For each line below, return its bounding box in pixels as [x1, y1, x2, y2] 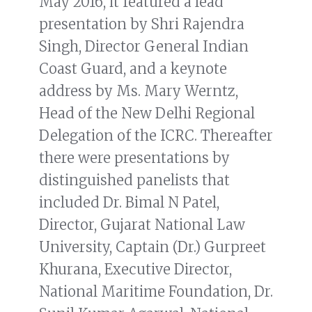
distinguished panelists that [39, 171, 230, 189]
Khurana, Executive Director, [39, 260, 232, 279]
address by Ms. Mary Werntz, [39, 82, 238, 100]
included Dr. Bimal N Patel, [39, 194, 219, 212]
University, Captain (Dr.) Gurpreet [39, 238, 266, 256]
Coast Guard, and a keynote [39, 60, 227, 78]
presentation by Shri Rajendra [39, 15, 244, 33]
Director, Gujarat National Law [39, 216, 245, 234]
